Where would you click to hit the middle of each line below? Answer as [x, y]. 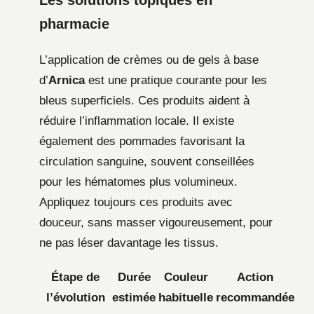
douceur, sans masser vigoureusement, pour [156, 222]
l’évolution [75, 297]
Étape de [75, 277]
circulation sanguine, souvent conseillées [147, 161]
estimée [134, 297]
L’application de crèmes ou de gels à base [149, 60]
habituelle [186, 297]
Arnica [67, 80]
